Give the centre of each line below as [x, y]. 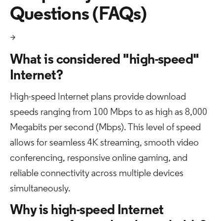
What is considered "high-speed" [105, 60]
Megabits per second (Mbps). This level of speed [105, 128]
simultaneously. [40, 189]
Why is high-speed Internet [87, 211]
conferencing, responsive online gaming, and [99, 158]
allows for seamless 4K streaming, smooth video [104, 143]
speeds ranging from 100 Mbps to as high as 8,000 [109, 112]
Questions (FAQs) [78, 15]
